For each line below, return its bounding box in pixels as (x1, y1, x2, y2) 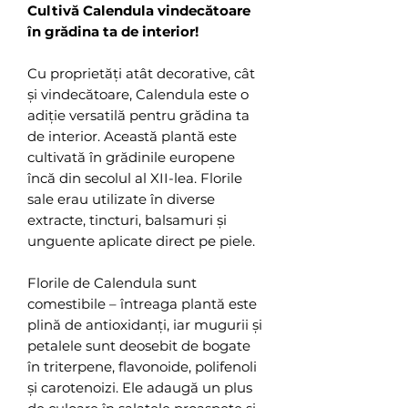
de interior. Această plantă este (27, 127, 237, 146)
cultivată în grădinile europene (27, 148, 235, 167)
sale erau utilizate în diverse (27, 190, 215, 209)
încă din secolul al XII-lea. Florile (27, 169, 242, 188)
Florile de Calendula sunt (27, 274, 197, 292)
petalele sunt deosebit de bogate (27, 337, 250, 355)
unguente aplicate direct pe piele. (27, 232, 255, 250)
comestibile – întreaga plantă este (27, 295, 257, 313)
